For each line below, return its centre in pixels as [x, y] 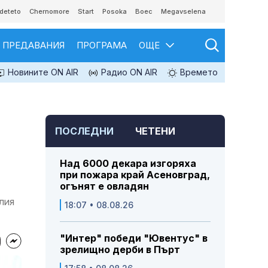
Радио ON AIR [128, 72]
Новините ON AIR [42, 72]
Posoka [115, 11]
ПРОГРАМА [102, 45]
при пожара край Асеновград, [135, 175]
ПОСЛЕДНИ [84, 131]
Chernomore [49, 11]
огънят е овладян [104, 186]
